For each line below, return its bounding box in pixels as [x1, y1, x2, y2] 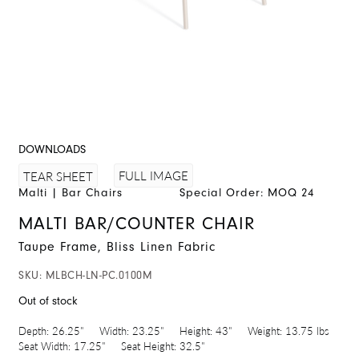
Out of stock [18, 294, 78, 309]
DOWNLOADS [18, 143, 86, 156]
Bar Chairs [62, 186, 123, 200]
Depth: [18, 323, 49, 339]
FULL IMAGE [119, 167, 188, 184]
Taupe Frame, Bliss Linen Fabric [18, 240, 216, 254]
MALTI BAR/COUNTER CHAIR [18, 213, 255, 234]
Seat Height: [121, 338, 176, 354]
